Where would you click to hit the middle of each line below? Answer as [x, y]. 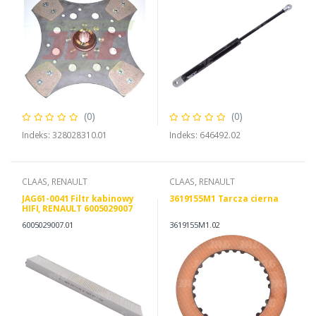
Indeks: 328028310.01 [65, 135]
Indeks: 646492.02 [205, 135]
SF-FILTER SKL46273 [63, 219]
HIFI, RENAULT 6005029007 [77, 209]
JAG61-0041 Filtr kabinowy [78, 199]
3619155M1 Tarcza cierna [224, 199]
